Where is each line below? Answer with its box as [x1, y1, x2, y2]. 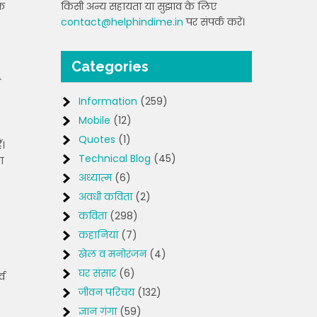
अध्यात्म [79, 171, 112, 185]
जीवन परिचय [79, 285, 134, 299]
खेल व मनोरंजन [79, 247, 146, 261]
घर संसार [79, 266, 116, 280]
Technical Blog [79, 151, 151, 166]
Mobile [79, 113, 110, 127]
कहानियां [79, 228, 118, 242]
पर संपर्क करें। [183, 15, 245, 29]
